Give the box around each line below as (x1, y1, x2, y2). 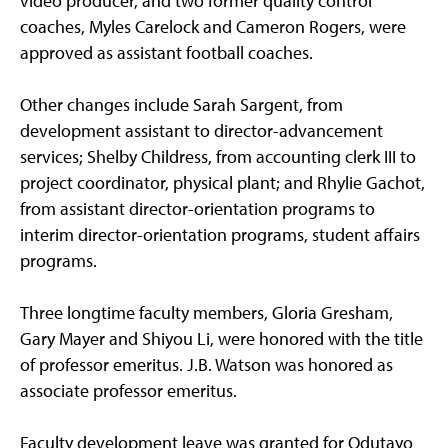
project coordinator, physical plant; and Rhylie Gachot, (20, 171, 425, 195)
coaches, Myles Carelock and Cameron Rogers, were (20, 15, 406, 39)
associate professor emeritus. (20, 379, 237, 403)
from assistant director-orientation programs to (20, 197, 375, 221)
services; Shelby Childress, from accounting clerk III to (20, 145, 416, 169)
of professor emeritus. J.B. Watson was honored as (20, 353, 393, 377)
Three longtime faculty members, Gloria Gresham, (20, 301, 393, 325)
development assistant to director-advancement (20, 119, 383, 143)
